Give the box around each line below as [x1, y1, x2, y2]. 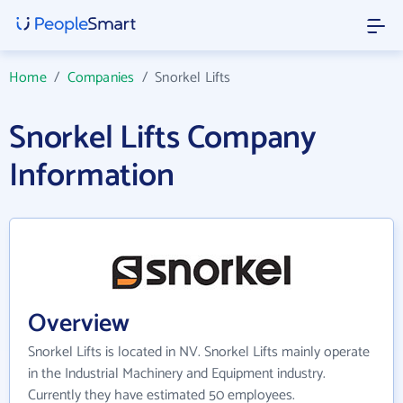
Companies [67, 66, 135, 90]
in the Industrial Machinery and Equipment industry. [28, 362, 326, 386]
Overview [28, 303, 130, 345]
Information [9, 149, 175, 202]
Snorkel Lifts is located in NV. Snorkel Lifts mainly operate [28, 340, 370, 364]
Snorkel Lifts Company [9, 112, 317, 165]
